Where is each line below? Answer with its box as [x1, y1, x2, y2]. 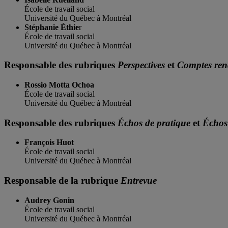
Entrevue [121, 175, 157, 186]
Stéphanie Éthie [24, 22, 79, 32]
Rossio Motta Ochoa [24, 80, 96, 89]
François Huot [24, 138, 74, 147]
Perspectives [118, 60, 165, 71]
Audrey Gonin [24, 195, 74, 205]
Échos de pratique [118, 117, 190, 128]
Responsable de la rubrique [4, 175, 121, 186]
